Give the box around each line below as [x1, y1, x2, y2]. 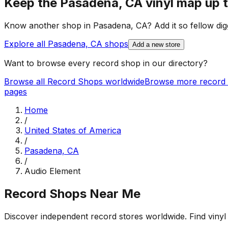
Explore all [4, 39, 48, 49]
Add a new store [132, 41, 180, 49]
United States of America [24, 125, 121, 136]
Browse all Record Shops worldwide [4, 76, 145, 87]
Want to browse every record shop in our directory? [4, 58, 208, 69]
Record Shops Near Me [4, 186, 140, 202]
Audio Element [24, 166, 80, 177]
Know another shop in [4, 20, 93, 31]
